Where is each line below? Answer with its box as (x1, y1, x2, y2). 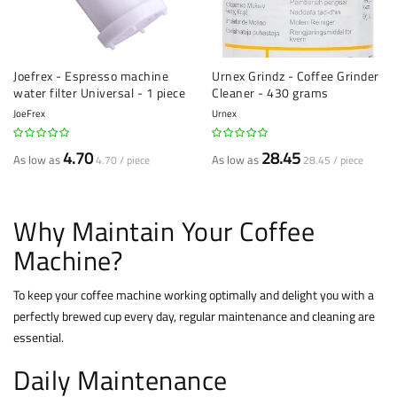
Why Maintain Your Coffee (13, 211, 315, 253)
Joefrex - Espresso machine (13, 66, 168, 86)
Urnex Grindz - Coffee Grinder (212, 66, 379, 86)
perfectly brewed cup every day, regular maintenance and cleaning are (13, 307, 375, 326)
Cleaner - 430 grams (212, 83, 329, 103)
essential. (13, 328, 64, 347)
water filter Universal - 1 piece (13, 83, 185, 103)
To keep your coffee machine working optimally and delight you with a (13, 285, 374, 305)
